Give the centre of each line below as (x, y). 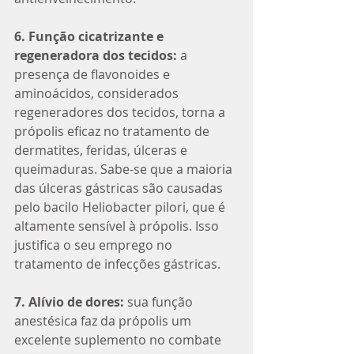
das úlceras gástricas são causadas (120, 188)
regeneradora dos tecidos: (97, 55)
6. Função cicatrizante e (90, 36)
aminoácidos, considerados (98, 93)
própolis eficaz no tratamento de (113, 131)
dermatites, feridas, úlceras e (102, 150)
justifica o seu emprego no (95, 245)
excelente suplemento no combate (119, 339)
